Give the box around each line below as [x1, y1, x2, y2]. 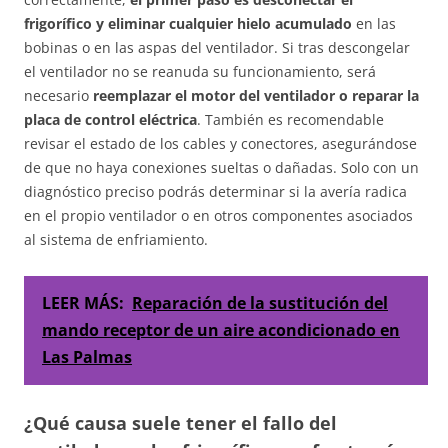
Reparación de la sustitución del [132, 292, 388, 315]
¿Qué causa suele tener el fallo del [24, 411, 337, 436]
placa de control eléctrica [24, 110, 197, 130]
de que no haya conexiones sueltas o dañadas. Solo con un [24, 158, 419, 178]
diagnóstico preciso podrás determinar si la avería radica [24, 182, 407, 202]
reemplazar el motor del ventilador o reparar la [93, 86, 419, 106]
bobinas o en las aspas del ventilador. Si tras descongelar [24, 38, 410, 58]
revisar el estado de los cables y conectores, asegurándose [24, 134, 417, 154]
